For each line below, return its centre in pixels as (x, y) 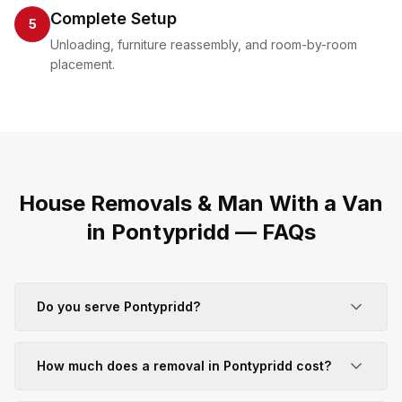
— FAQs (272, 232)
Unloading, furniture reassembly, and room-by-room (204, 44)
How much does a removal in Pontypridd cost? (184, 366)
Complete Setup (114, 18)
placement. (83, 64)
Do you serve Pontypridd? (118, 306)
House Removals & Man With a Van (201, 203)
